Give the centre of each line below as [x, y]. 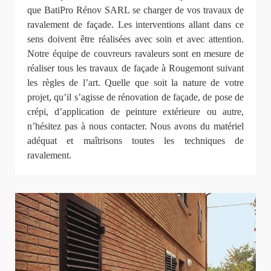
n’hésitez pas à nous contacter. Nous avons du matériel [135, 126]
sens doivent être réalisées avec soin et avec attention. [135, 39]
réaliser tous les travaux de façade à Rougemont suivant [135, 68]
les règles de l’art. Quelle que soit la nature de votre [135, 83]
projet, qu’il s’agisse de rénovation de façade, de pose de [135, 97]
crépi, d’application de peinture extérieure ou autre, [135, 112]
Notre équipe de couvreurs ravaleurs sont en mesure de [135, 54]
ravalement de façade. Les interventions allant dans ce [135, 25]
